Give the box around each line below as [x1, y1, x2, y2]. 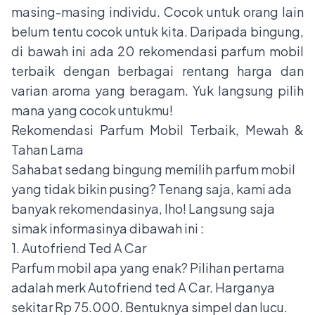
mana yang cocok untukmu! [11, 101, 173, 118]
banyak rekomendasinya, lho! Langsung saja [11, 200, 275, 217]
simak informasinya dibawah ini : [11, 219, 204, 236]
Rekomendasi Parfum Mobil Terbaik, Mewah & [11, 121, 304, 138]
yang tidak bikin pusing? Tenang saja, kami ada [11, 180, 292, 197]
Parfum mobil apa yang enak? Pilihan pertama [11, 259, 285, 276]
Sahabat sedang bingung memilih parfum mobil [11, 160, 295, 177]
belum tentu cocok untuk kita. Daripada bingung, [11, 22, 304, 39]
